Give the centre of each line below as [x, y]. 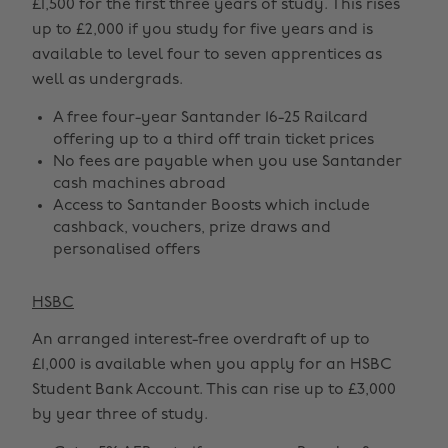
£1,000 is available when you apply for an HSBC [212, 365]
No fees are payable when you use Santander [227, 162]
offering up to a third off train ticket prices [213, 140]
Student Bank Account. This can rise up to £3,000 [214, 390]
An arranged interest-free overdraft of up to [201, 340]
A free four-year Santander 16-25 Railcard [210, 118]
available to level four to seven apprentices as [207, 55]
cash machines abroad [139, 184]
